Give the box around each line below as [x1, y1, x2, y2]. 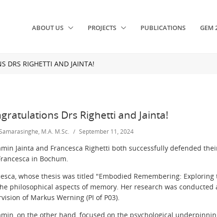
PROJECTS [88, 23, 118, 32]
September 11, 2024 [79, 127, 134, 136]
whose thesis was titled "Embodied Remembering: [16, 171, 182, 181]
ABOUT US [32, 23, 65, 32]
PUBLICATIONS [140, 23, 186, 32]
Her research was [119, 182, 179, 191]
